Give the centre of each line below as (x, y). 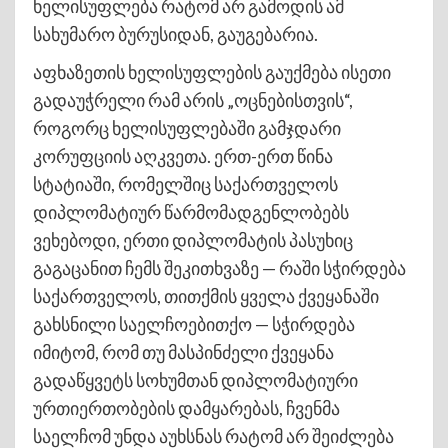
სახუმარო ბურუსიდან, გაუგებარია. (175, 33)
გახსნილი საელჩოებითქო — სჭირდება (194, 323)
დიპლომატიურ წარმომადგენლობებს (191, 211)
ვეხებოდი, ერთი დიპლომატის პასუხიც (193, 239)
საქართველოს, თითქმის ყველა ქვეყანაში (206, 295)
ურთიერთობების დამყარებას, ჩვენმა (186, 407)
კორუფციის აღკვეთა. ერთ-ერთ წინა (183, 155)
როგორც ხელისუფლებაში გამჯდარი (187, 127)
